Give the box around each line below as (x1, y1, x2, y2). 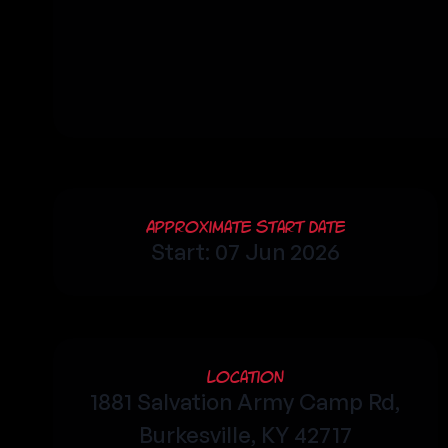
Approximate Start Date (145, 218, 345, 236)
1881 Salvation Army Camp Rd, (90, 388, 401, 415)
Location (206, 368, 284, 386)
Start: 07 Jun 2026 (150, 238, 340, 265)
